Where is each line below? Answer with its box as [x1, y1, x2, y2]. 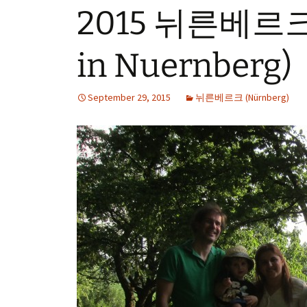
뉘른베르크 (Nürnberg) [195, 91, 289, 103]
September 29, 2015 [88, 91, 171, 103]
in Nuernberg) [77, 46, 292, 86]
